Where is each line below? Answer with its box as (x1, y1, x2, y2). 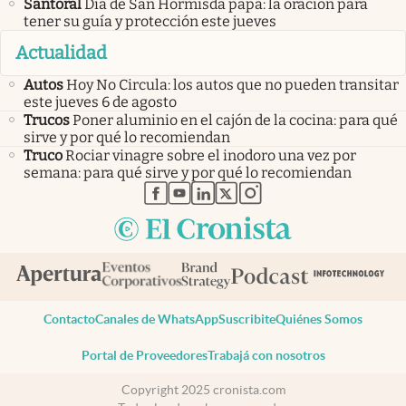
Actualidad (15, 42, 107, 64)
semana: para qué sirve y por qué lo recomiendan (24, 163, 352, 181)
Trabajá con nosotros (207, 348, 325, 363)
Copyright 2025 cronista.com (121, 382, 285, 397)
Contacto (43, 312, 95, 327)
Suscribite (218, 312, 275, 327)
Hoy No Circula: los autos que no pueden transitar (66, 75, 399, 93)
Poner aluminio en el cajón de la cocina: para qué (72, 111, 398, 129)
